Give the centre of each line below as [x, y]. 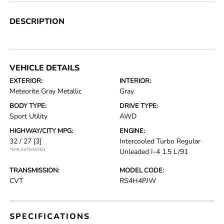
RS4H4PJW [138, 180]
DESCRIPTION [37, 21]
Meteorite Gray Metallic [46, 91]
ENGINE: [132, 131]
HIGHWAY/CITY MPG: [41, 131]
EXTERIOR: [26, 81]
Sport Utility [29, 116]
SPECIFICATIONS [50, 216]
